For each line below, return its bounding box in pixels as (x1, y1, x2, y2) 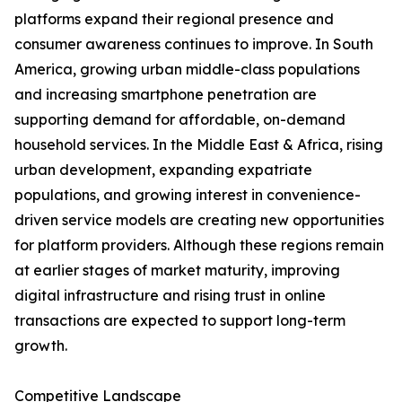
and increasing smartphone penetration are (14, 85, 317, 104)
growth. (14, 336, 67, 355)
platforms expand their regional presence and (14, 10, 334, 29)
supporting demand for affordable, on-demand (14, 110, 345, 129)
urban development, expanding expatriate (14, 161, 312, 179)
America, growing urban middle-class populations (14, 60, 360, 79)
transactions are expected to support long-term (14, 311, 345, 330)
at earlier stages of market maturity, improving (14, 261, 340, 280)
